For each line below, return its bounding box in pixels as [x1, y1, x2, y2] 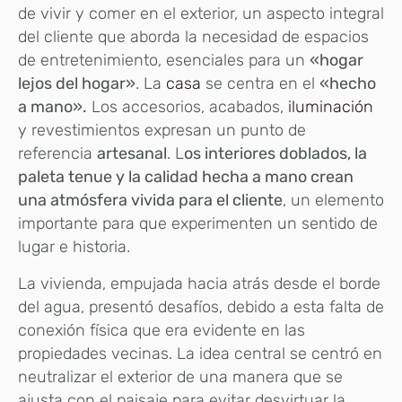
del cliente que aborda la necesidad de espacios [18, 27, 369, 48]
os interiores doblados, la [184, 144, 367, 164]
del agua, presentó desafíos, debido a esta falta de [18, 296, 384, 317]
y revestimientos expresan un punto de [18, 120, 306, 141]
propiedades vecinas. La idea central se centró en [18, 343, 382, 363]
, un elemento [283, 190, 384, 211]
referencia [18, 144, 97, 164]
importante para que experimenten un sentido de [18, 214, 378, 234]
